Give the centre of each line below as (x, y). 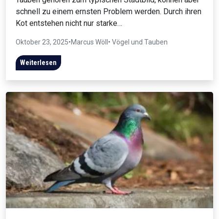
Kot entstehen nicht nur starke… (69, 23)
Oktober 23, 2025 (42, 42)
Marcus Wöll (89, 42)
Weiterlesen (38, 62)
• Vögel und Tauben (138, 42)
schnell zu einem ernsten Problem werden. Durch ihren (109, 11)
